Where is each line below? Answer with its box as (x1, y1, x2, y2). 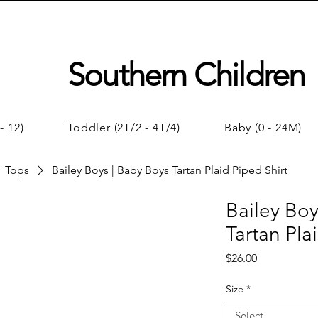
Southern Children (67, 55, 305, 94)
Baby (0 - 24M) (224, 121, 302, 134)
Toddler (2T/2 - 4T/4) (67, 121, 181, 134)
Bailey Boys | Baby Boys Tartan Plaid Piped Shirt (52, 163, 287, 177)
